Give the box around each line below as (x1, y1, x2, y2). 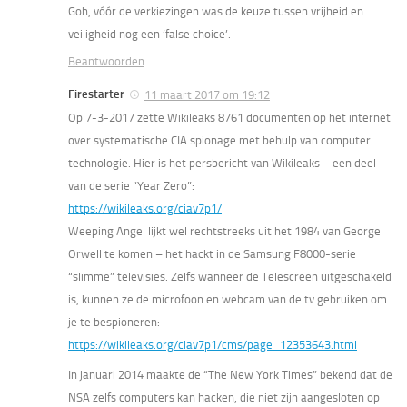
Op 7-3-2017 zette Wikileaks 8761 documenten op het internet (68, 111, 391, 125)
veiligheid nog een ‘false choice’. (68, 27, 231, 42)
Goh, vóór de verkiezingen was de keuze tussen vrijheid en (68, 5, 363, 19)
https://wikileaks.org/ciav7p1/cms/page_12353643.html (68, 338, 357, 352)
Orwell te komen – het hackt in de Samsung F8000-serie (68, 247, 356, 262)
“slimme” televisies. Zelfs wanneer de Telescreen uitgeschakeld (68, 270, 392, 284)
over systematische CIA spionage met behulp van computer (68, 134, 371, 148)
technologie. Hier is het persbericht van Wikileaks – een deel (68, 156, 376, 171)
